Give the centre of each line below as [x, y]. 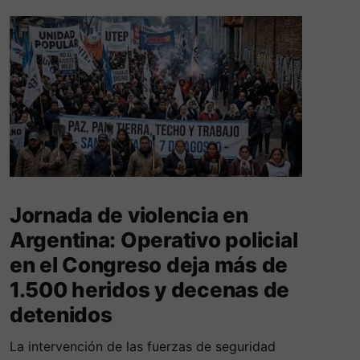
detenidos [61, 315]
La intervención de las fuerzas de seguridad [142, 347]
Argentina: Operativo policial [153, 240]
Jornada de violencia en [129, 215]
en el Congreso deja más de [149, 265]
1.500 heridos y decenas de [149, 290]
